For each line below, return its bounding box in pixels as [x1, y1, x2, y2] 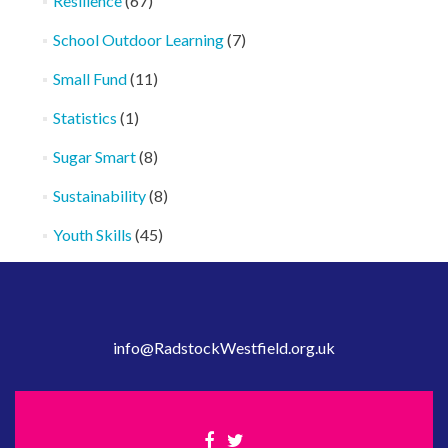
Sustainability [52, 186, 146, 205]
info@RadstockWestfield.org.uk [113, 338, 335, 357]
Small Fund [52, 69, 127, 88]
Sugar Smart [52, 147, 136, 166]
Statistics [52, 108, 117, 127]
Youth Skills [52, 225, 132, 244]
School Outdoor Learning [52, 30, 224, 49]
